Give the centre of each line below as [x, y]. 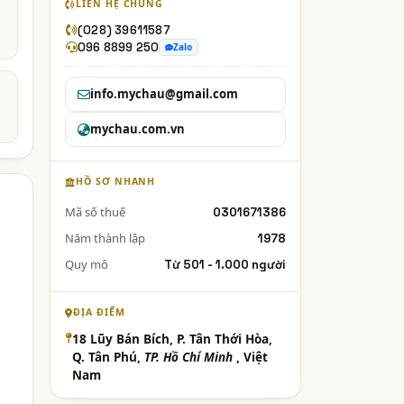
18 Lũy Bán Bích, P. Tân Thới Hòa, [172, 339]
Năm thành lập [105, 238]
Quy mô [87, 264]
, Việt [252, 357]
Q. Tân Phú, [108, 357]
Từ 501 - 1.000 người [225, 265]
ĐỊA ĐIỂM [99, 312]
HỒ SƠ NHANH [115, 181]
